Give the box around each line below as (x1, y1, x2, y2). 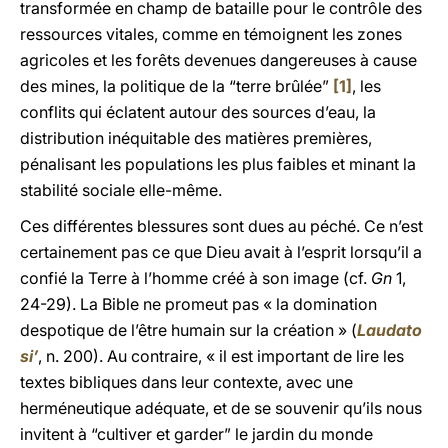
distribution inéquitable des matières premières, (20, 128, 372, 148)
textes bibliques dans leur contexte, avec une (20, 372, 353, 392)
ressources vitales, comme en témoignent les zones (20, 24, 402, 44)
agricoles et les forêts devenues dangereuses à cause (20, 50, 417, 70)
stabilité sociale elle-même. (20, 180, 222, 200)
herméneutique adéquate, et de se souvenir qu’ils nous (20, 398, 422, 418)
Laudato (357, 320, 422, 340)
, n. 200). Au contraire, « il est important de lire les (38, 346, 404, 366)
